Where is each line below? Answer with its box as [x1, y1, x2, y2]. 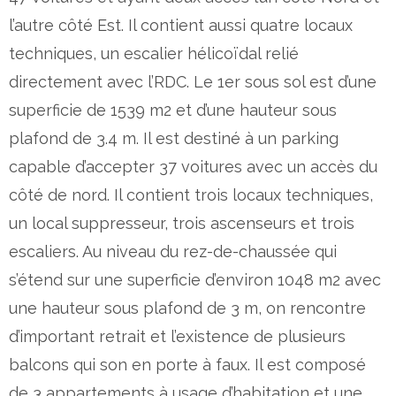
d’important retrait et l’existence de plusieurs [9, 326, 346, 346]
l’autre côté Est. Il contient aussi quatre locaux [9, 15, 353, 34]
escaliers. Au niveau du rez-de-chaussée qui [9, 241, 337, 261]
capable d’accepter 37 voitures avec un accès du [9, 156, 377, 176]
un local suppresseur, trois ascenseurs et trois [9, 213, 354, 232]
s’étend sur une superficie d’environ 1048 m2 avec [9, 270, 381, 289]
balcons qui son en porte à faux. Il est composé [9, 354, 366, 374]
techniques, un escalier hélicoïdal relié [9, 43, 299, 63]
